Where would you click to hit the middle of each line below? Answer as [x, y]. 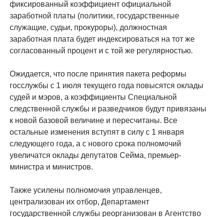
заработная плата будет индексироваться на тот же [102, 39]
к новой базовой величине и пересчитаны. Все [93, 120]
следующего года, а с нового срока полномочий [95, 143]
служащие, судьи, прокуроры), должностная [88, 27]
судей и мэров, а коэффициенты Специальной [93, 97]
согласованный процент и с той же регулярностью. [101, 50]
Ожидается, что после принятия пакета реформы [98, 74]
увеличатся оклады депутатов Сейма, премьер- [95, 155]
